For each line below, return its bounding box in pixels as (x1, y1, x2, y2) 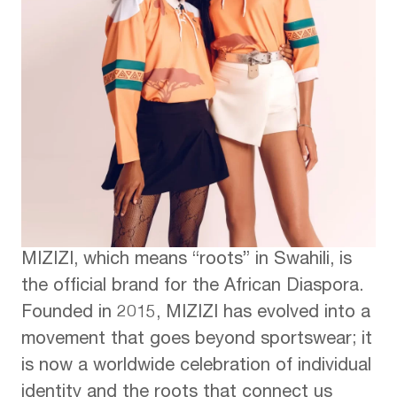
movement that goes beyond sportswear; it (21, 331, 372, 350)
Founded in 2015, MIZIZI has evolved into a (21, 305, 370, 323)
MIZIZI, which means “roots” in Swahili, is (21, 252, 352, 270)
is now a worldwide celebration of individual (21, 358, 371, 377)
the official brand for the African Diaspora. (21, 278, 363, 297)
